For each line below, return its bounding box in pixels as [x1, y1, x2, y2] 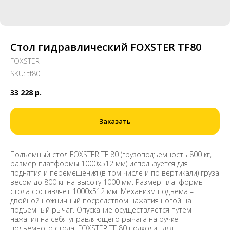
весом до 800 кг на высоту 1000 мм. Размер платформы [10, 177, 204, 187]
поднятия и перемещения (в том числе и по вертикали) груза [10, 167, 219, 178]
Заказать [99, 116, 131, 126]
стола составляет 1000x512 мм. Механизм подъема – [10, 186, 194, 196]
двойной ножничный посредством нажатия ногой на [10, 195, 191, 205]
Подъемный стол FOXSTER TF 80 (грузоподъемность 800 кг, [10, 149, 212, 159]
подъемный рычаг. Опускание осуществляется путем [10, 204, 191, 215]
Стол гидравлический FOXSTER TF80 [10, 40, 201, 54]
